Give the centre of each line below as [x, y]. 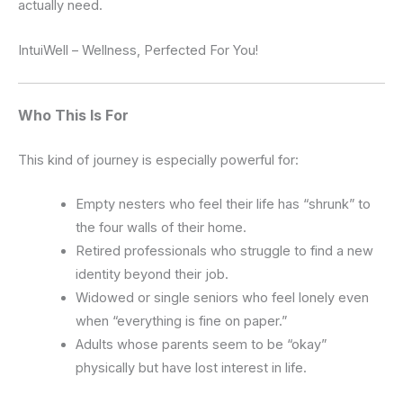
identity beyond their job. [152, 275]
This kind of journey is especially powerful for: [158, 160]
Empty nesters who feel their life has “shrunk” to [223, 205]
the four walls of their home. [161, 228]
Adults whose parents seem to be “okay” [201, 345]
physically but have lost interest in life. [191, 368]
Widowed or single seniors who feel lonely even [222, 298]
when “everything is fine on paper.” [181, 322]
